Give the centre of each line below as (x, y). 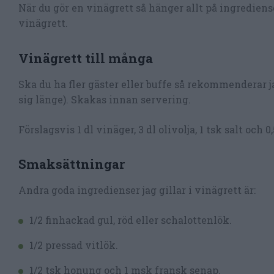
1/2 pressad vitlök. (74, 245)
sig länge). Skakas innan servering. (105, 99)
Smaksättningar (72, 164)
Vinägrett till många (86, 58)
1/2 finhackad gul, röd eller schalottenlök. (131, 220)
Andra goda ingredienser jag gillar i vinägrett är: (137, 190)
